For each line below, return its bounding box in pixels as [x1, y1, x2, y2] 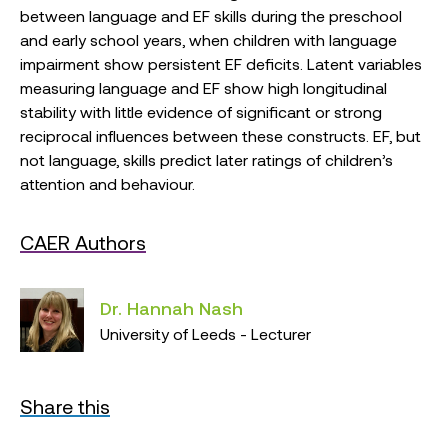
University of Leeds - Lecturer [100, 324, 311, 343]
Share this [20, 394, 110, 418]
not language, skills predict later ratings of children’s [20, 150, 393, 169]
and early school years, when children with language [20, 30, 397, 49]
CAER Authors [20, 230, 146, 254]
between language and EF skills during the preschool [20, 6, 402, 25]
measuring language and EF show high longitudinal [20, 78, 387, 97]
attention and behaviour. [20, 174, 195, 193]
